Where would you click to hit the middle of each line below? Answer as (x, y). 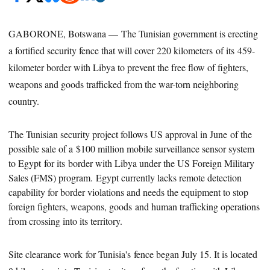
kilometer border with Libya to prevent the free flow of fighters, (129, 67)
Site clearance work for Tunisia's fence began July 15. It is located (133, 254)
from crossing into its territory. (66, 221)
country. (24, 101)
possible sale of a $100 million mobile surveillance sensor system (132, 148)
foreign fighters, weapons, (59, 206)
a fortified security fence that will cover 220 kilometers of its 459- (132, 50)
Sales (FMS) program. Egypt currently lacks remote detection (125, 177)
